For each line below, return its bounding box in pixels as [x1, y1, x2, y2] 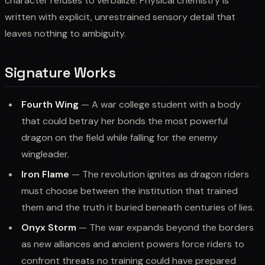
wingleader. [21, 147, 69, 160]
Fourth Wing [21, 98, 79, 111]
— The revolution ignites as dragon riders [69, 167, 249, 180]
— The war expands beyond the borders [76, 221, 254, 234]
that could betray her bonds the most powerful [21, 114, 228, 127]
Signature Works [5, 63, 116, 82]
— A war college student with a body [79, 98, 241, 111]
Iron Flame [21, 167, 69, 180]
